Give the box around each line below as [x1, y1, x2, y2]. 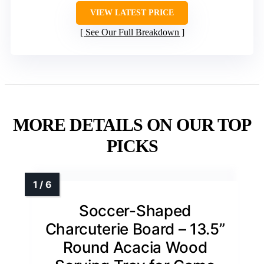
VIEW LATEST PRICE [90, 8, 174, 18]
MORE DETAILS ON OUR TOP [13, 115, 251, 135]
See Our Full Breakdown [85, 27, 179, 38]
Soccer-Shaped [79, 202, 191, 220]
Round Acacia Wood [62, 238, 207, 257]
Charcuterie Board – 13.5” [45, 220, 225, 239]
